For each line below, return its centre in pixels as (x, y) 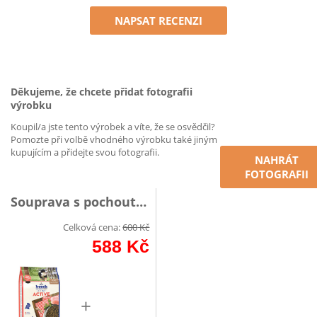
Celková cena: (92, 227)
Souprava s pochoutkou (141, 202)
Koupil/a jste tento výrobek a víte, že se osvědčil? (113, 127)
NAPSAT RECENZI (158, 21)
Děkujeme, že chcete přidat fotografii (102, 92)
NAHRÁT (276, 160)
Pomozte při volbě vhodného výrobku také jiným (114, 139)
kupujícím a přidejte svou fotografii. (85, 152)
